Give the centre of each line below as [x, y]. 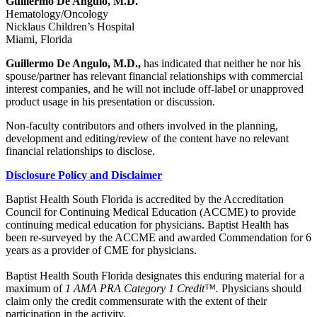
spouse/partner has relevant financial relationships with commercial [154, 76]
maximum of [35, 289]
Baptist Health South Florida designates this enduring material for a [155, 276]
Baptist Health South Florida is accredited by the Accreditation [145, 200]
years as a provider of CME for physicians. [101, 250]
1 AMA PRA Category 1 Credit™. [143, 289]
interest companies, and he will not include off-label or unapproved [155, 89]
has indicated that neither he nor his [222, 64]
